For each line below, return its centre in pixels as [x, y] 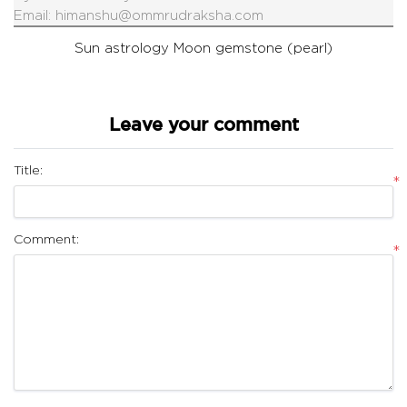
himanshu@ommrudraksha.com [159, 15]
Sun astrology [122, 48]
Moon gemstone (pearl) [253, 48]
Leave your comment [203, 126]
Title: [28, 170]
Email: [35, 15]
